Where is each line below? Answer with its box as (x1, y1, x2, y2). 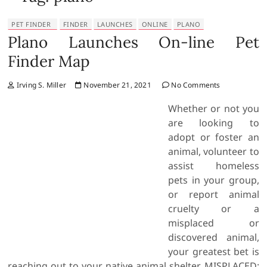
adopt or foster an (168, 131, 259, 144)
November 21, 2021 (82, 80, 151, 90)
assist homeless (168, 159, 259, 172)
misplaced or (168, 216, 259, 229)
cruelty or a (168, 202, 259, 215)
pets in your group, (168, 173, 259, 187)
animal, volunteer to (168, 145, 259, 158)
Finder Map (8, 51, 91, 71)
